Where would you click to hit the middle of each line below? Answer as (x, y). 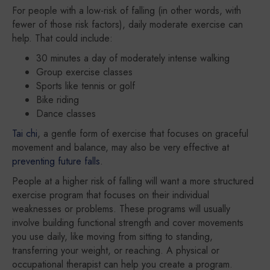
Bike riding (58, 100)
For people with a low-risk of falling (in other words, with (127, 11)
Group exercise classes (84, 72)
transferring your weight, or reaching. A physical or (116, 250)
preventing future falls (56, 161)
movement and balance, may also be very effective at (121, 147)
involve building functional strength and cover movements (128, 223)
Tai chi (25, 133)
